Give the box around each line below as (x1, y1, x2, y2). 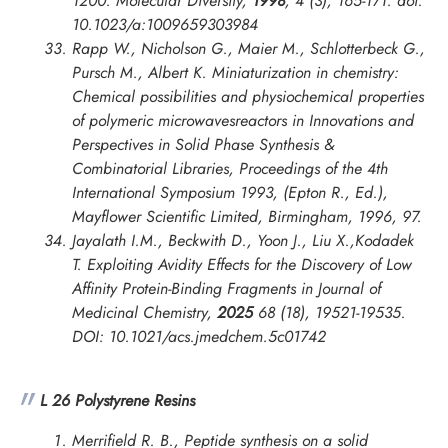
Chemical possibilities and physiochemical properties (72, 85, 424, 109)
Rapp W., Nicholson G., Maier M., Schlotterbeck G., (72, 37, 425, 61)
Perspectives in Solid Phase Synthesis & (72, 133, 334, 157)
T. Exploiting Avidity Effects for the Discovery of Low (72, 253, 412, 277)
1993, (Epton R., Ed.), (235, 181, 388, 205)
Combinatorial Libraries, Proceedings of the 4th (72, 157, 388, 181)
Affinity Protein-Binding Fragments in (72, 277, 318, 301)
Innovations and (309, 109, 414, 133)
